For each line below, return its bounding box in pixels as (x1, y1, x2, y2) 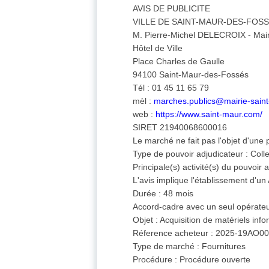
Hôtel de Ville (133, 43, 183, 53)
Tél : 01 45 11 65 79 (133, 83, 210, 93)
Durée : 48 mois (133, 189, 194, 199)
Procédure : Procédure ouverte (133, 255, 251, 265)
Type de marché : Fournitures (133, 241, 246, 252)
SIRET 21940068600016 (133, 122, 228, 133)
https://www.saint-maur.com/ (156, 109, 263, 119)
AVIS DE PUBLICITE (133, 4, 211, 14)
